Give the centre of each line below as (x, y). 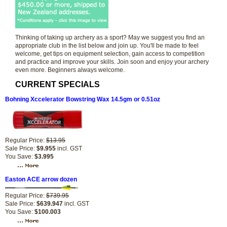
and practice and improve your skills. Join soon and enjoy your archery (112, 62)
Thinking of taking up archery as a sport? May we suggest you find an (110, 37)
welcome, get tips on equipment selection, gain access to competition (110, 54)
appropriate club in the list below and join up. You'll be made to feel (107, 46)
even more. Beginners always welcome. (70, 70)
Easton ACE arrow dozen (41, 179)
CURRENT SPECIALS (58, 84)
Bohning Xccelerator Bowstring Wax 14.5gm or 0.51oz (83, 99)
